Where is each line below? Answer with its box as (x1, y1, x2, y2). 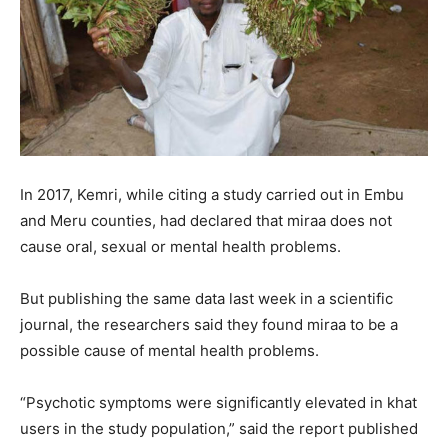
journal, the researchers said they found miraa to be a (20, 315, 398, 335)
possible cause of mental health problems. (20, 341, 319, 361)
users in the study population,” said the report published (20, 419, 418, 439)
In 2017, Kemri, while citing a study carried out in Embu (20, 185, 404, 205)
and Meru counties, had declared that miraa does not (20, 211, 392, 231)
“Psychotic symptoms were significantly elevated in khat (20, 393, 417, 413)
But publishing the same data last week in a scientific (20, 289, 393, 309)
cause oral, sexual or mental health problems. (20, 237, 341, 257)
